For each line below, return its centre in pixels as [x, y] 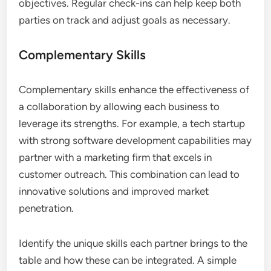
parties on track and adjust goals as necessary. [125, 20]
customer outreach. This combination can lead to [129, 175]
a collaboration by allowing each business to [119, 107]
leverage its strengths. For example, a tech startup [132, 124]
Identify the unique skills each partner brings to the [133, 243]
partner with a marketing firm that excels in [116, 158]
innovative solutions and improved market [114, 191]
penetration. [47, 208]
